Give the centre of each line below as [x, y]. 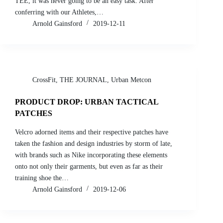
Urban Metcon [131, 80]
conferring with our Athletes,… [59, 12]
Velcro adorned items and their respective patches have [92, 132]
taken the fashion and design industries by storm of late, [94, 143]
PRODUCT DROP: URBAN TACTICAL [87, 102]
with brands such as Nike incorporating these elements [91, 155]
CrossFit [44, 80]
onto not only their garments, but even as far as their [89, 166]
